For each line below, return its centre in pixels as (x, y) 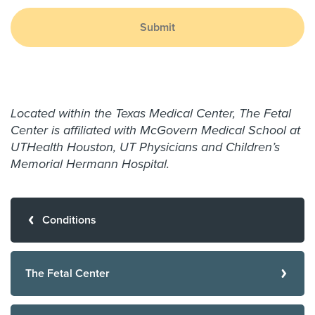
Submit (157, 27)
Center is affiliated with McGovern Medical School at (155, 130)
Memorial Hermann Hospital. (90, 164)
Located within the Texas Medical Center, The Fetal (151, 113)
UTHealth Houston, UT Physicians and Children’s (145, 147)
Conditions (69, 220)
